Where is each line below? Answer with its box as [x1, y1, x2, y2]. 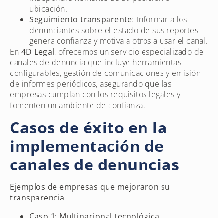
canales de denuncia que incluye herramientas [10, 56, 181, 68]
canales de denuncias [10, 153, 179, 175]
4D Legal [21, 46, 54, 57]
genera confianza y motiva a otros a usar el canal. [29, 35, 208, 46]
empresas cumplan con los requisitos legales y [10, 89, 181, 100]
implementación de [10, 135, 164, 156]
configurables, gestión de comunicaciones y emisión [10, 67, 200, 78]
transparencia [10, 192, 65, 203]
